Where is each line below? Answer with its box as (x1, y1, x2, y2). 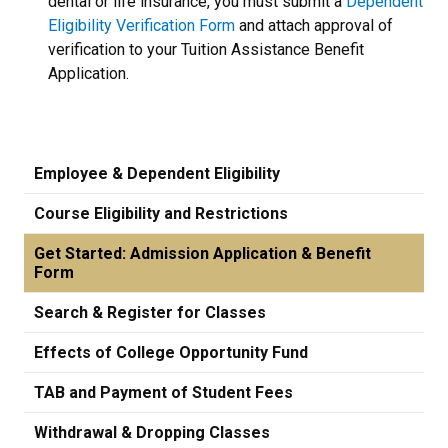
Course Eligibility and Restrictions (34, 204, 288, 223)
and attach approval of (235, 16, 393, 35)
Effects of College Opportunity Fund (34, 343, 308, 362)
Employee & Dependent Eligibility (34, 164, 280, 183)
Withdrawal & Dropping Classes (34, 423, 270, 442)
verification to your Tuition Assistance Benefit (48, 40, 364, 59)
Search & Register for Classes (34, 303, 266, 322)
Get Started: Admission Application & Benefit (34, 244, 371, 263)
